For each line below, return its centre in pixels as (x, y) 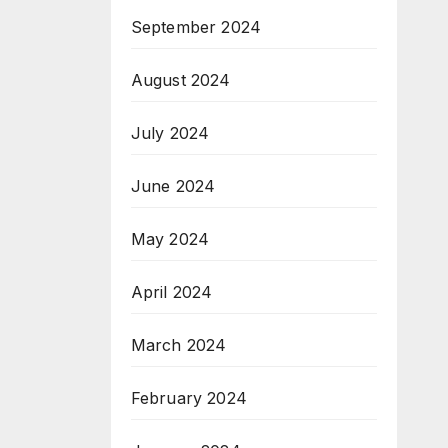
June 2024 (173, 186)
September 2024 (196, 27)
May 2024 (170, 239)
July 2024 (170, 133)
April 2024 (171, 292)
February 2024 (189, 398)
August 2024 (180, 80)
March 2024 (178, 345)
